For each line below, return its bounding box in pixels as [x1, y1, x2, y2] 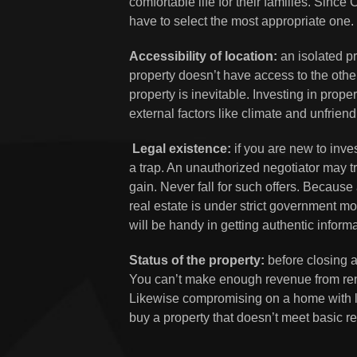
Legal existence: [129, 142, 231, 155]
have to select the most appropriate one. [129, 14, 354, 28]
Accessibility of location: [129, 49, 277, 63]
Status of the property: [129, 253, 265, 267]
